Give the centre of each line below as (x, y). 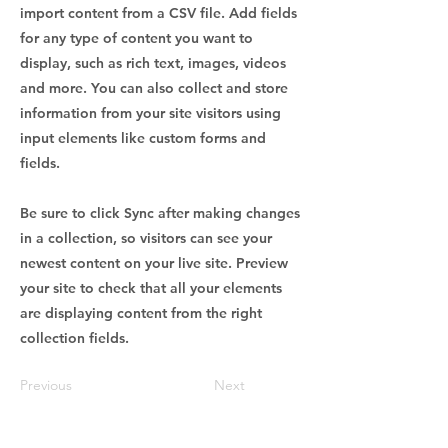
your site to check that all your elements (151, 288)
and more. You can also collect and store (154, 88)
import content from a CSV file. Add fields (158, 13)
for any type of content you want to (136, 38)
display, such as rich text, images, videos (153, 63)
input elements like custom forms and (143, 138)
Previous (46, 385)
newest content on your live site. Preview (154, 263)
